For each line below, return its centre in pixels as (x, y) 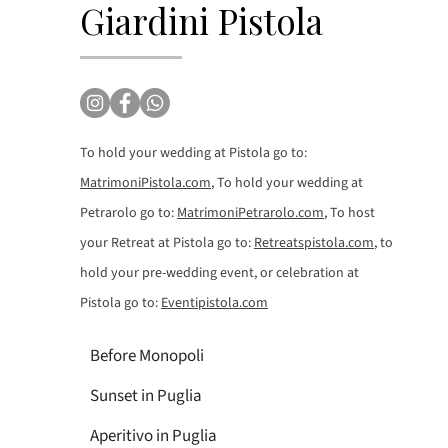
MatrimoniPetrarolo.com (250, 212)
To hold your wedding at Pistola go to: (193, 152)
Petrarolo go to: (128, 212)
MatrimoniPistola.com (145, 182)
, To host (349, 212)
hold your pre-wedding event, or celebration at (219, 272)
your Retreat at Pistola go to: (167, 242)
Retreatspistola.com (314, 242)
